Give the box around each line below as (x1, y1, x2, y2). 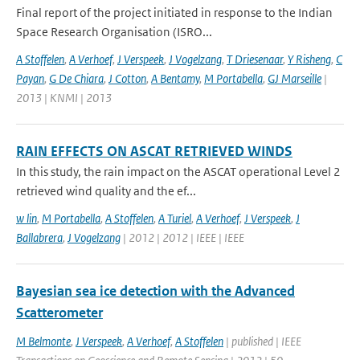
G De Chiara (49, 71, 104, 86)
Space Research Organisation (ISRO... (16, 24, 212, 39)
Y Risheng (288, 51, 331, 67)
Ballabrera (16, 230, 63, 245)
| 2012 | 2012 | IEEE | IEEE (121, 230, 244, 245)
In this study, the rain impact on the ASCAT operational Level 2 (16, 164, 341, 179)
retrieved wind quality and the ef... (16, 183, 196, 198)
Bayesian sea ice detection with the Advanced (16, 282, 295, 300)
